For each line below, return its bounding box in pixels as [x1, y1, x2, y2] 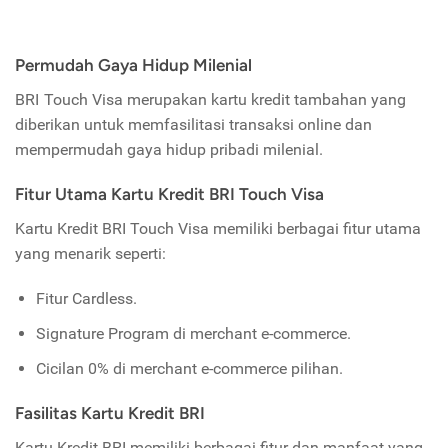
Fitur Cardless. [35, 289, 137, 309]
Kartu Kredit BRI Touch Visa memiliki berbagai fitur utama [15, 219, 421, 239]
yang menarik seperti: [15, 244, 166, 264]
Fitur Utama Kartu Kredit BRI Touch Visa [15, 184, 324, 205]
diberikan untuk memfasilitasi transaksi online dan [15, 115, 372, 135]
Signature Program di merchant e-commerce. [35, 324, 351, 344]
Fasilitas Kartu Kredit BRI [15, 403, 205, 424]
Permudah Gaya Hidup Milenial [15, 55, 252, 76]
